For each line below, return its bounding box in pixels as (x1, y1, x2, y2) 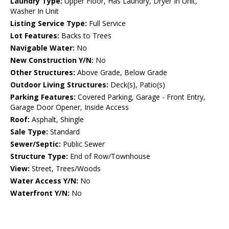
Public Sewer (61, 139, 105, 149)
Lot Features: (10, 31, 59, 41)
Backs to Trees (59, 31, 111, 41)
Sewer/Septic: (10, 139, 61, 149)
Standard (48, 127, 80, 137)
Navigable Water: (10, 43, 75, 53)
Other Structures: (10, 67, 75, 78)
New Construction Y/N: (10, 55, 94, 65)
